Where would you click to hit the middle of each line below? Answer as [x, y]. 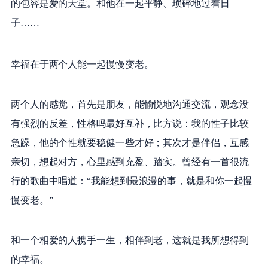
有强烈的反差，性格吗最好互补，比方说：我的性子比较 [130, 124]
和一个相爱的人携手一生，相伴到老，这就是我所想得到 [130, 240]
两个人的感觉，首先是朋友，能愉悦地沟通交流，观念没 [130, 105]
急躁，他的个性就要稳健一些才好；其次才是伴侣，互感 [130, 143]
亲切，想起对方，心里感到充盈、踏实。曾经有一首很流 [130, 162]
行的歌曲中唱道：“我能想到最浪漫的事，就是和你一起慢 [132, 181]
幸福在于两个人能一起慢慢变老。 [82, 65]
